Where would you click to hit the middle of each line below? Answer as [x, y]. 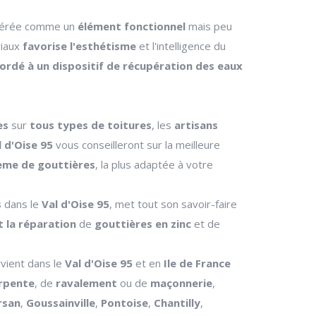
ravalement [86, 283]
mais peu [209, 26]
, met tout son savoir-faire [173, 204]
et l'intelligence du [181, 46]
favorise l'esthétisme [79, 46]
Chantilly [177, 303]
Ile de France [197, 263]
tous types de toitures [91, 125]
